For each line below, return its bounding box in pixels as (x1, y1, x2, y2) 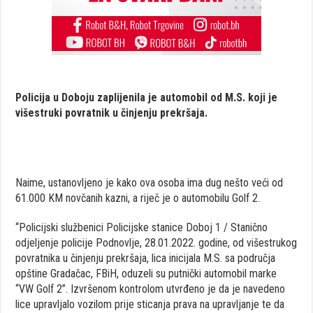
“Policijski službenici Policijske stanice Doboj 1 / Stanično (15, 220, 268, 234)
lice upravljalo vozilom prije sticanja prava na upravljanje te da (15, 297, 285, 311)
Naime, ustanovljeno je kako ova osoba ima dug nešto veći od (15, 175, 284, 189)
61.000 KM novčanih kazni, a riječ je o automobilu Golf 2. (15, 191, 261, 205)
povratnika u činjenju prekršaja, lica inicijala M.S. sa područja (15, 251, 276, 265)
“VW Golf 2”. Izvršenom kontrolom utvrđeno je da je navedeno (15, 282, 286, 296)
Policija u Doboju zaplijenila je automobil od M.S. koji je (15, 90, 278, 104)
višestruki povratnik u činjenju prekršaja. (15, 105, 208, 119)
